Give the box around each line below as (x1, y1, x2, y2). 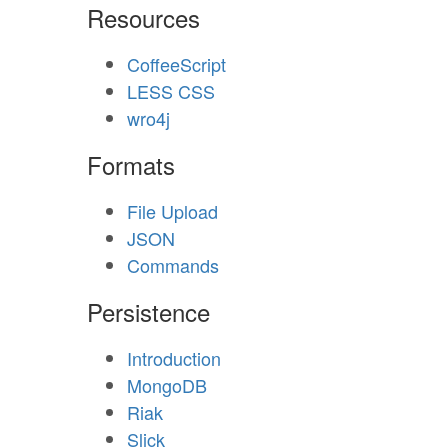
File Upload (127, 198, 218, 224)
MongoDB (127, 372, 207, 398)
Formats (87, 147, 175, 182)
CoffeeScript (127, 51, 226, 77)
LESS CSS (127, 78, 215, 104)
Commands (127, 252, 219, 278)
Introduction (127, 345, 221, 371)
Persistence (87, 294, 210, 329)
